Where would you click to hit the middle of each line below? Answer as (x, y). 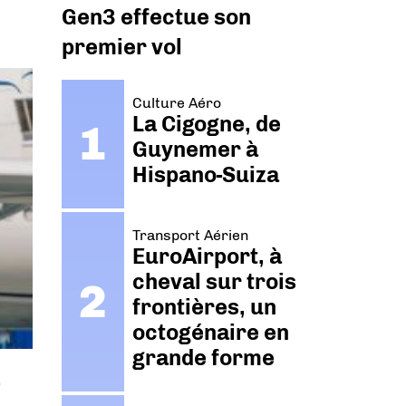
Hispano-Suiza (206, 174)
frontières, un (205, 307)
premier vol (122, 46)
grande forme (204, 358)
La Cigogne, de (207, 123)
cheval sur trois (215, 282)
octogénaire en (211, 333)
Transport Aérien (191, 236)
